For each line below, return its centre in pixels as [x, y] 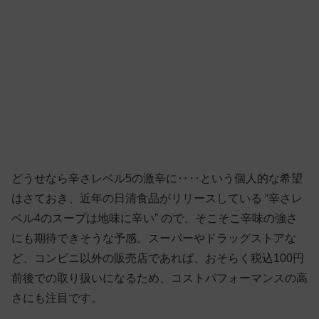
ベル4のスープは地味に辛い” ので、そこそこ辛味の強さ [155, 219]
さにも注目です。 [57, 298]
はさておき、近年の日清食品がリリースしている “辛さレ [157, 199]
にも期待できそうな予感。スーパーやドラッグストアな [154, 239]
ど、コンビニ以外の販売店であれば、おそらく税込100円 [158, 258]
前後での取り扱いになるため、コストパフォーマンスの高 [159, 278]
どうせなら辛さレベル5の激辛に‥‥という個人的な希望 [157, 179]
